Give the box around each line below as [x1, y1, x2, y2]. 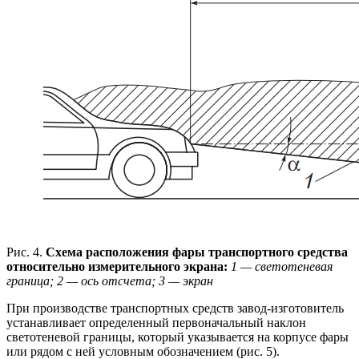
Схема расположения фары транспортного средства [42, 245, 348, 260]
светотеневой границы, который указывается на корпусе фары [6, 330, 349, 345]
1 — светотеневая [231, 260, 333, 274]
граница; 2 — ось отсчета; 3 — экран [6, 274, 213, 288]
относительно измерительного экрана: [6, 260, 231, 274]
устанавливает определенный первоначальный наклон [6, 316, 306, 330]
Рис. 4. [6, 245, 42, 260]
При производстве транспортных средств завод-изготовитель [6, 301, 344, 316]
